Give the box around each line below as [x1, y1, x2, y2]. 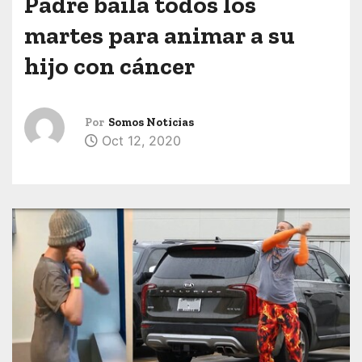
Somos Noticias [108, 116, 194, 130]
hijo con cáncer [24, 51, 195, 82]
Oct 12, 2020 [98, 133, 181, 149]
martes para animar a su [24, 20, 295, 51]
